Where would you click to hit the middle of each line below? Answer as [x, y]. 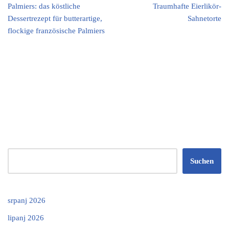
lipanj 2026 [26, 218]
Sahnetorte [204, 18]
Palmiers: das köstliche [44, 6]
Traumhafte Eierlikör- [187, 6]
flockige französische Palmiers [56, 31]
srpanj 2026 [27, 200]
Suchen [202, 161]
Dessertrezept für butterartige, [55, 18]
